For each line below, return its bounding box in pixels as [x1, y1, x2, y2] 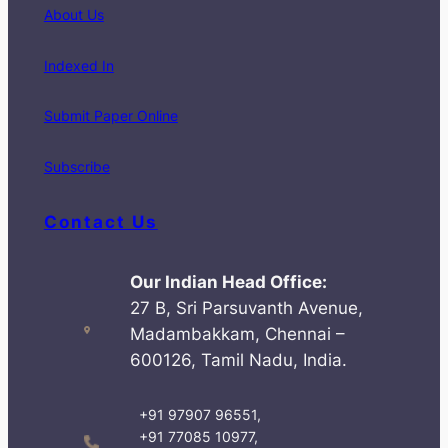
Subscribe [43, 158, 110, 176]
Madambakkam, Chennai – [129, 323, 345, 344]
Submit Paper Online [43, 107, 178, 125]
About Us [43, 5, 104, 23]
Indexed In [43, 56, 114, 74]
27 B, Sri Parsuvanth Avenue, [129, 297, 363, 318]
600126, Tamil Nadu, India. [129, 349, 347, 370]
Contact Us [43, 212, 158, 233]
